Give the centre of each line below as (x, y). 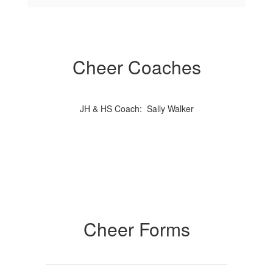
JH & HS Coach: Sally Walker (136, 108)
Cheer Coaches (136, 67)
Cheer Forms (136, 229)
